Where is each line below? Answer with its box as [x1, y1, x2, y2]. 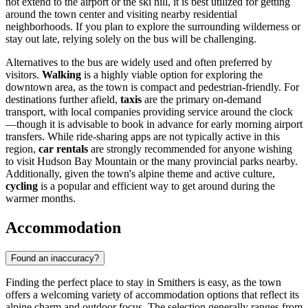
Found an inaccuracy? [11, 253, 99, 264]
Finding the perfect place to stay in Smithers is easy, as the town [5, 276, 281, 289]
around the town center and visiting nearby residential [5, 8, 237, 21]
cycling [5, 180, 38, 192]
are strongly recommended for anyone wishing [88, 143, 292, 155]
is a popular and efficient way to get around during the [38, 180, 275, 192]
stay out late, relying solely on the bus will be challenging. [5, 33, 256, 45]
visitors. [5, 69, 42, 81]
